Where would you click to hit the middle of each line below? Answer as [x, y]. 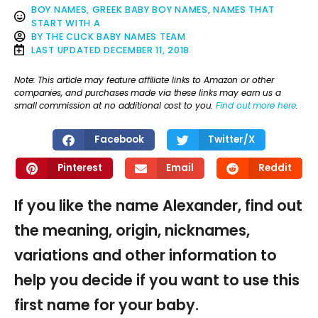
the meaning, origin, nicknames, [132, 231]
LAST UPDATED [66, 50]
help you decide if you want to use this [157, 280]
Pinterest [79, 168]
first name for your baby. [106, 305]
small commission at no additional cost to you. [115, 105]
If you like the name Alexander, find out [158, 206]
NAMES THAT [244, 9]
